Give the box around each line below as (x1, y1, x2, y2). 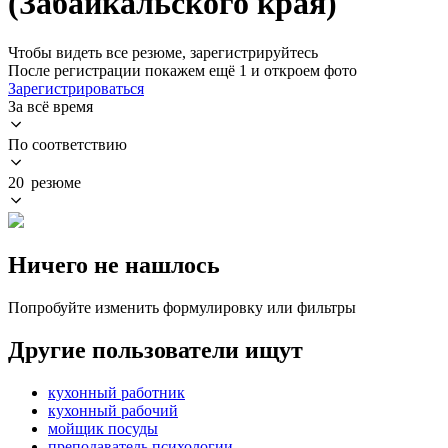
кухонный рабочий (48, 401, 178, 419)
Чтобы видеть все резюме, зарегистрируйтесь (8, 43, 318, 61)
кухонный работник (48, 383, 185, 401)
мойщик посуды (48, 419, 158, 437)
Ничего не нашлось (8, 251, 220, 278)
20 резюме (8, 173, 81, 191)
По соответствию (8, 135, 127, 153)
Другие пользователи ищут (8, 336, 303, 363)
